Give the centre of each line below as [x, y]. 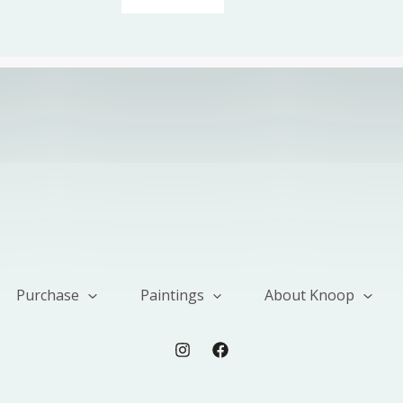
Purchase [48, 296]
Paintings [172, 296]
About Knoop [310, 296]
